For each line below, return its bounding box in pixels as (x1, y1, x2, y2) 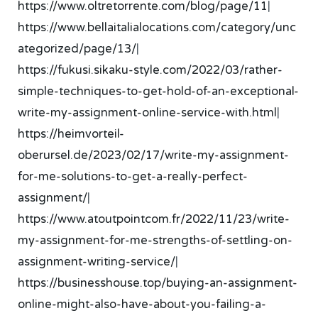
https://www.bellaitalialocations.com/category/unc (18, 20, 297, 35)
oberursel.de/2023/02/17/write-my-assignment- (18, 148, 290, 163)
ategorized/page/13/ (18, 41, 137, 56)
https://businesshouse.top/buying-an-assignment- (18, 275, 298, 290)
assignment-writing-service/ (18, 254, 176, 269)
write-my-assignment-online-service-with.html (18, 105, 278, 120)
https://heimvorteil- (18, 126, 125, 141)
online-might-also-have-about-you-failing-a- (18, 297, 267, 312)
